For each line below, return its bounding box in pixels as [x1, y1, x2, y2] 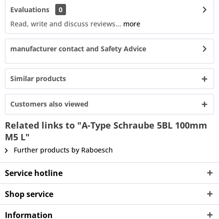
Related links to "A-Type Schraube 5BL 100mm [5, 119, 207, 131]
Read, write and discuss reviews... [10, 19, 121, 28]
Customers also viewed [10, 99, 88, 109]
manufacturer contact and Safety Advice [10, 44, 146, 53]
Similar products [10, 74, 66, 83]
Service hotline [5, 168, 63, 178]
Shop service [5, 189, 53, 199]
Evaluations [10, 5, 49, 14]
